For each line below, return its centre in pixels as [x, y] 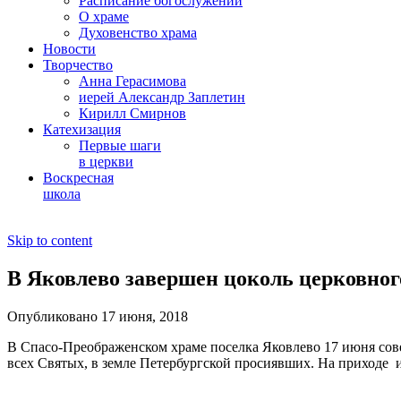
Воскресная [78, 178]
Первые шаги [120, 145]
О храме [104, 17]
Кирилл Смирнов [132, 113]
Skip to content [50, 240]
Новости [69, 49]
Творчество [78, 65]
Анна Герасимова [132, 81]
